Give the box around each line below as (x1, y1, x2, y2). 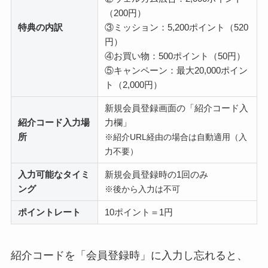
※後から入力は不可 (105, 185, 181, 194)
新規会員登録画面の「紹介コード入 (105, 103, 249, 114)
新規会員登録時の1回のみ (105, 169, 209, 180)
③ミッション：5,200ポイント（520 (105, 22, 249, 33)
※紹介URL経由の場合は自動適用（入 (105, 133, 248, 142)
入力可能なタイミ (18, 169, 90, 180)
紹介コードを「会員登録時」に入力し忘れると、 (10, 249, 248, 261)
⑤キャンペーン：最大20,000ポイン (105, 65, 248, 76)
